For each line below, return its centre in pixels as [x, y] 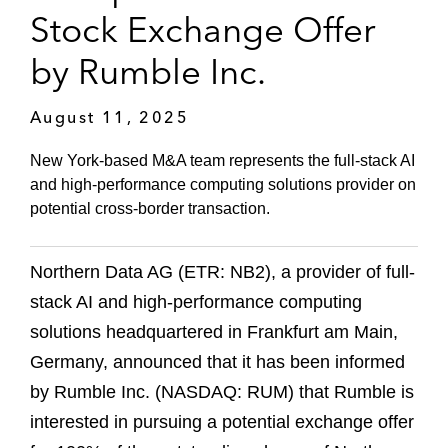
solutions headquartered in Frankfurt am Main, [214, 332]
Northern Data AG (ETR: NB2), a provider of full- [222, 272]
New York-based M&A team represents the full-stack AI [222, 161]
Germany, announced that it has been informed [217, 362]
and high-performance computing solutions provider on [223, 185]
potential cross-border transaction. [152, 209]
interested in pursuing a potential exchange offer [222, 422]
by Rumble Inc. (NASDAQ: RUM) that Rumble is [222, 392]
